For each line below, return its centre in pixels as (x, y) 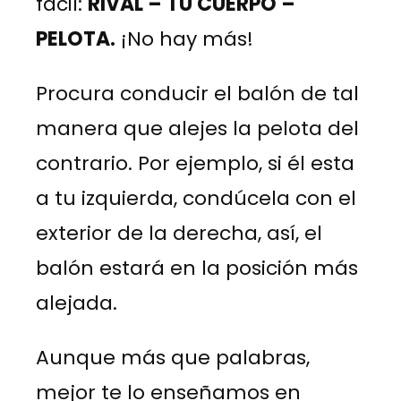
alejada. (77, 303)
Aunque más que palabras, (173, 357)
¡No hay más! (184, 38)
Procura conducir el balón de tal (197, 93)
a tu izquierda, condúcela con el (196, 198)
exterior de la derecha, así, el (179, 233)
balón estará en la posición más (197, 268)
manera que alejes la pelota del (197, 128)
